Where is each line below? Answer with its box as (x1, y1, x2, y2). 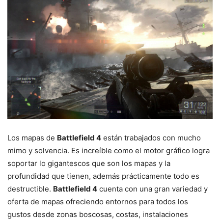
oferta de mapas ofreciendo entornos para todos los (7, 196, 188, 206)
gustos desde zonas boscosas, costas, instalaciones (7, 209, 188, 219)
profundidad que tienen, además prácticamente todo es (7, 171, 199, 181)
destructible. (7, 184, 53, 193)
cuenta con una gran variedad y (97, 184, 208, 193)
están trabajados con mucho (101, 133, 201, 142)
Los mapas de (7, 133, 57, 142)
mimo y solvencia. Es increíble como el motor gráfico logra (7, 145, 210, 155)
